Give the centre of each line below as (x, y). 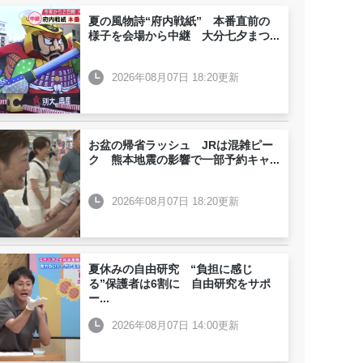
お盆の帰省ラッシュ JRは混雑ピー (181, 145)
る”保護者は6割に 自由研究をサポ (179, 284)
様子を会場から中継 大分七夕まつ (179, 36)
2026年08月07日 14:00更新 (175, 325)
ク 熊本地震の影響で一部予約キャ (179, 160)
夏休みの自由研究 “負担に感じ (171, 269)
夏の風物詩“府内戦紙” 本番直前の (179, 21)
